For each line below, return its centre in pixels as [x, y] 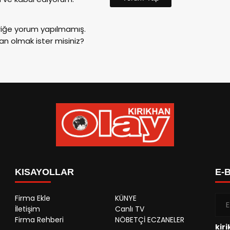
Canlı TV [130, 209]
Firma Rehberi [39, 219]
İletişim [27, 209]
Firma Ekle [33, 198]
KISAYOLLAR [44, 172]
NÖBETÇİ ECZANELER [150, 219]
